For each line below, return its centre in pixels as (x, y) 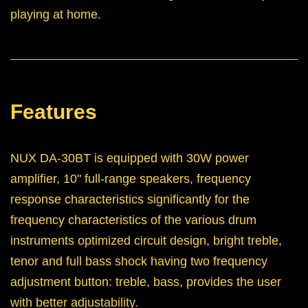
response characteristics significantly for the (130, 200)
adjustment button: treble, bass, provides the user (146, 282)
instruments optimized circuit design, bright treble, (146, 241)
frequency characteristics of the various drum (133, 220)
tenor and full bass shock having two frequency (139, 262)
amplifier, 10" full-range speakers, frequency (131, 179)
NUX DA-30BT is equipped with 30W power (130, 158)
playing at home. (56, 15)
